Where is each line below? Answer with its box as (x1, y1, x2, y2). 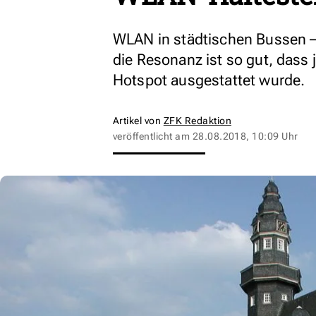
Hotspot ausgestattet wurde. (113, 71, 305, 89)
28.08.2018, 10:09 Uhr (192, 130, 298, 142)
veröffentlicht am (113, 130, 193, 142)
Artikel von (113, 115, 164, 126)
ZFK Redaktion (163, 115, 232, 126)
